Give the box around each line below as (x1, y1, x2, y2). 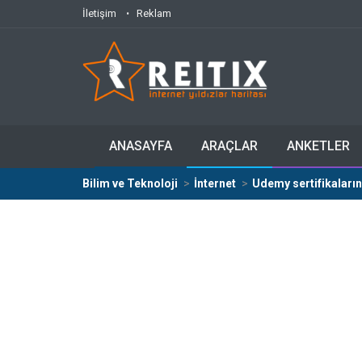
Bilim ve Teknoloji (82, 177, 178, 190)
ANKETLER (287, 138, 350, 154)
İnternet (194, 177, 236, 190)
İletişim (82, 7, 116, 19)
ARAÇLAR (201, 138, 258, 154)
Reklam (137, 7, 171, 19)
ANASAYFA (109, 138, 172, 154)
